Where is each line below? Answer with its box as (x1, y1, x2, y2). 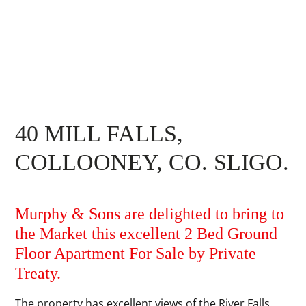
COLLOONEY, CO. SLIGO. (15, 149, 290, 175)
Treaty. (15, 264, 61, 282)
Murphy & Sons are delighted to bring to (15, 204, 285, 223)
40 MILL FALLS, (15, 120, 184, 146)
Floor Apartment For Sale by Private (15, 244, 257, 262)
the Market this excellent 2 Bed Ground (15, 224, 278, 242)
